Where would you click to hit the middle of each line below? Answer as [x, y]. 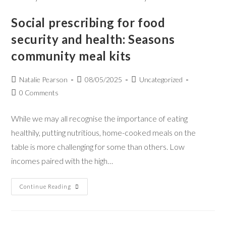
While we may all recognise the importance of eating [100, 118]
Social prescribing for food [88, 22]
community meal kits [71, 56]
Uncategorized [161, 79]
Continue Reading [46, 186]
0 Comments [39, 93]
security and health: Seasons [93, 39]
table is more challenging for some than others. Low [98, 147]
